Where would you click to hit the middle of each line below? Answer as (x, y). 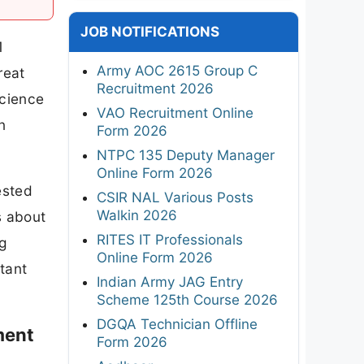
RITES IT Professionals (170, 239)
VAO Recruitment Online (175, 113)
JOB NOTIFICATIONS (150, 31)
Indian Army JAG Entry (170, 282)
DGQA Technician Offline (177, 324)
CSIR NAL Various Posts (175, 197)
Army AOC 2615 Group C (177, 70)
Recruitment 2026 (155, 88)
